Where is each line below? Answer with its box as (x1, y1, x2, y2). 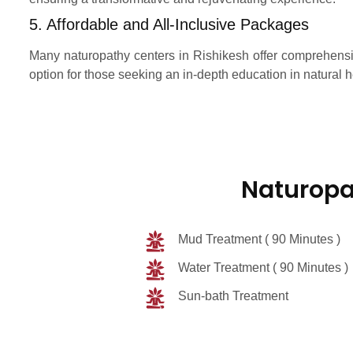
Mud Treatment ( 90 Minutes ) (177, 232, 340, 247)
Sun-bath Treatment (177, 289, 288, 303)
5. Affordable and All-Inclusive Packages (29, 16, 309, 34)
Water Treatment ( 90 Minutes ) (177, 261, 348, 275)
